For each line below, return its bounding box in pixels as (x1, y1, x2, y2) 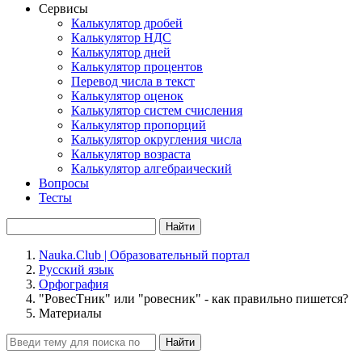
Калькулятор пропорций (71, 118, 206, 132)
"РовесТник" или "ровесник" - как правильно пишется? (39, 292, 348, 305)
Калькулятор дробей (71, 16, 183, 30)
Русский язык (39, 263, 114, 276)
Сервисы (39, 2, 88, 15)
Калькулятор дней (71, 45, 170, 59)
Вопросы (39, 176, 89, 190)
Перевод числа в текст (71, 74, 195, 88)
